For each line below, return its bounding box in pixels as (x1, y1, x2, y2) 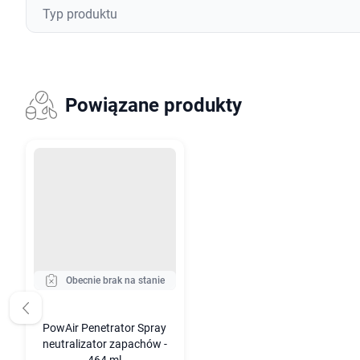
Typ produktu (43, 6, 117, 22)
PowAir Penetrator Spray (43, 321, 167, 335)
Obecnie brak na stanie (65, 274, 165, 286)
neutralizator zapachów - (42, 337, 167, 351)
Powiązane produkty (64, 94, 242, 117)
